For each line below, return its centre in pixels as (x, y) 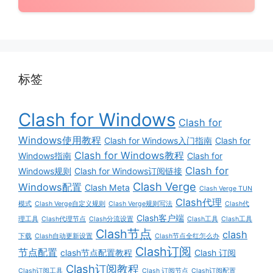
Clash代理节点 (64, 219)
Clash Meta (107, 187)
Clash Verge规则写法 (140, 204)
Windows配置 (50, 187)
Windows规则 (45, 171)
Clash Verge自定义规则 (70, 204)
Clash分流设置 (111, 219)
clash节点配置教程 (96, 252)
